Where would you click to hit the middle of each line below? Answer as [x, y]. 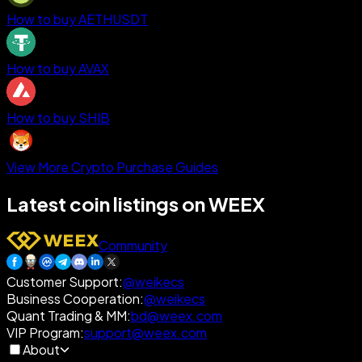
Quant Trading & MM [67, 316]
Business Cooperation [73, 299]
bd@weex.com [177, 316]
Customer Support [63, 282]
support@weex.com [145, 333]
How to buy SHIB [58, 117]
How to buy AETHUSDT [77, 19]
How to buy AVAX [58, 68]
